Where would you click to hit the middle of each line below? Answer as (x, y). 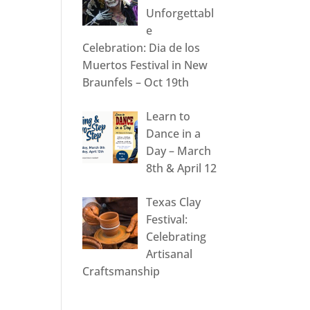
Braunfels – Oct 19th (136, 83)
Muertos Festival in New (145, 65)
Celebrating (176, 237)
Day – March (179, 151)
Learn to (168, 117)
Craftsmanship (121, 272)
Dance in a (174, 134)
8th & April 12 (182, 168)
